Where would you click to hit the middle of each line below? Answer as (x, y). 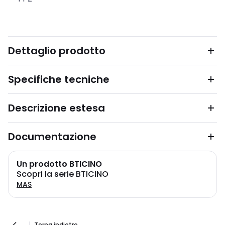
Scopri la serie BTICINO (63, 174)
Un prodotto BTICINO (59, 164)
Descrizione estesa (57, 108)
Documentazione (52, 137)
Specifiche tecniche (59, 79)
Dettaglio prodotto (57, 51)
